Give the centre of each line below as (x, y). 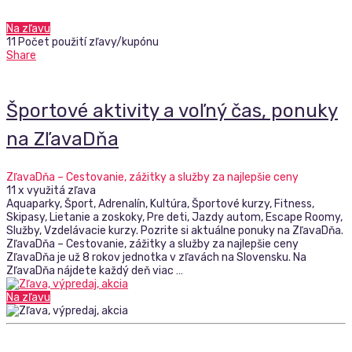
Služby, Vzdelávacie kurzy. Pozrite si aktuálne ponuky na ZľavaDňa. (175, 231)
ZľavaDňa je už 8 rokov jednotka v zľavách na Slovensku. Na (156, 258)
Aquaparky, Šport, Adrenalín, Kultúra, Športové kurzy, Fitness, (160, 204)
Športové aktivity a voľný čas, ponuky (172, 110)
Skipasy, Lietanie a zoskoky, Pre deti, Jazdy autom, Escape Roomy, (174, 218)
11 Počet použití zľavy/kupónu (82, 42)
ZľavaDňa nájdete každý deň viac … (95, 271)
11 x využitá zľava (51, 191)
